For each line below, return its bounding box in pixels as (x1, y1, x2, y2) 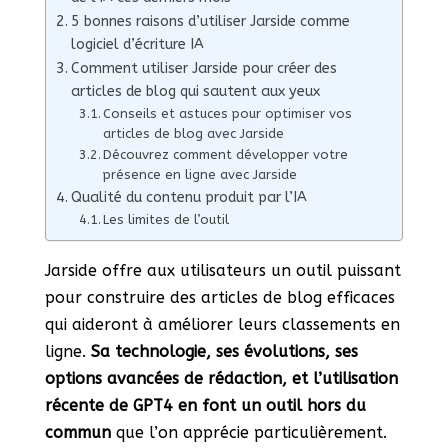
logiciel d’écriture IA (70, 35, 204, 53)
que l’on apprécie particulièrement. (110, 422, 387, 442)
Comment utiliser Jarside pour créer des (70, 59, 337, 77)
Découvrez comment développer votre (103, 146, 349, 162)
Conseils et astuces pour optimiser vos (103, 105, 353, 121)
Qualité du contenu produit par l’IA (70, 188, 307, 206)
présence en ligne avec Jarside (103, 166, 298, 182)
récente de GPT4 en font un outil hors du (44, 395, 366, 415)
